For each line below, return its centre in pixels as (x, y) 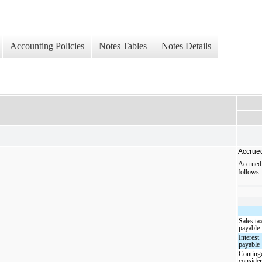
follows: (249, 172)
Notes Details (186, 46)
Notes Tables (123, 46)
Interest (249, 237)
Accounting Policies (47, 46)
